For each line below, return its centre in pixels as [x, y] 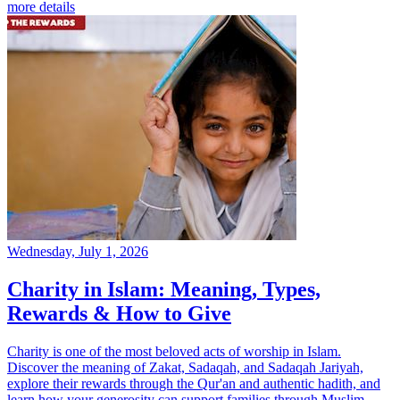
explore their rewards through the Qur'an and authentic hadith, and [194, 384]
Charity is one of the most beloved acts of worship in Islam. [174, 352]
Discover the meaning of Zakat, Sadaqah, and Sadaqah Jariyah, [185, 368]
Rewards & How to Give [119, 314]
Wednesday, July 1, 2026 [78, 252]
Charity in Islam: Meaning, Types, [164, 290]
